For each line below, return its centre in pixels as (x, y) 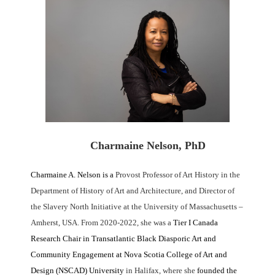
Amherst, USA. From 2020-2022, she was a (102, 223)
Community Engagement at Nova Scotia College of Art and (129, 254)
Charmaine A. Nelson (66, 175)
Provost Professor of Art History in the (177, 175)
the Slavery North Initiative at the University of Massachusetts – (137, 207)
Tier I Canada (196, 223)
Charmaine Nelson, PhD (148, 145)
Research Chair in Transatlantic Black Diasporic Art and (123, 238)
